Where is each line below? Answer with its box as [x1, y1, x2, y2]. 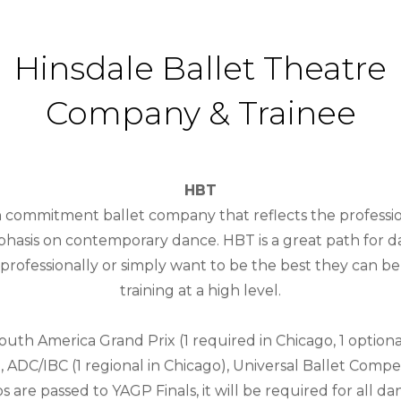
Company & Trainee [45, 93, 356, 132]
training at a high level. [120, 282, 281, 299]
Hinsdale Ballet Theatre [14, 48, 387, 88]
